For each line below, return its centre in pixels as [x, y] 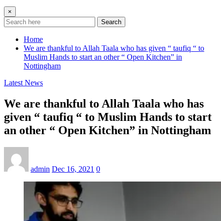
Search [111, 22]
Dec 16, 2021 [73, 169]
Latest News [23, 82]
